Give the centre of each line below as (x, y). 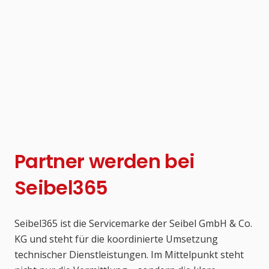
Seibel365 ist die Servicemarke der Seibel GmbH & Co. (133, 224)
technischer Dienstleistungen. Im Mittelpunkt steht (129, 255)
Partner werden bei (105, 162)
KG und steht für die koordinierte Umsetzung (116, 239)
